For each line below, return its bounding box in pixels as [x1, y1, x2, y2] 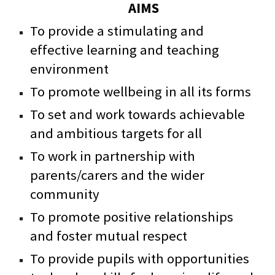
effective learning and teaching [30, 41, 220, 58]
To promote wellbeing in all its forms [30, 83, 252, 100]
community [30, 185, 100, 203]
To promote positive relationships [30, 208, 234, 225]
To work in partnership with [30, 147, 196, 165]
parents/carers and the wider [30, 166, 205, 184]
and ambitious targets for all [30, 125, 206, 142]
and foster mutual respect [30, 227, 191, 244]
